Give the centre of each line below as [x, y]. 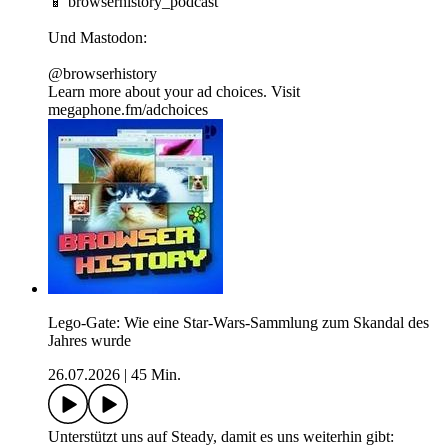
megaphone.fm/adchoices [128, 110]
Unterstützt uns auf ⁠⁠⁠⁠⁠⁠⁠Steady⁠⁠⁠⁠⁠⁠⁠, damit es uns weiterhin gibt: [221, 437]
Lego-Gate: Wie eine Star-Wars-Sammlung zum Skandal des [238, 323]
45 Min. [156, 375]
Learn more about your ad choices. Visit [174, 92]
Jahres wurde [89, 341]
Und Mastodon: [97, 38]
